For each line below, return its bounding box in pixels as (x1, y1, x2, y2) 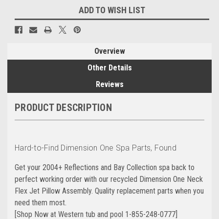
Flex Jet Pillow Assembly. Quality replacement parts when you (15, 186, 204, 196)
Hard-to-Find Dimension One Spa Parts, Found (15, 143, 176, 153)
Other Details (87, 63, 132, 73)
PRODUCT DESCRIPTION (15, 102, 112, 114)
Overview (94, 46, 125, 56)
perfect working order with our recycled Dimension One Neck (15, 175, 203, 184)
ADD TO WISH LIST (79, 4, 145, 15)
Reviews (95, 80, 124, 89)
